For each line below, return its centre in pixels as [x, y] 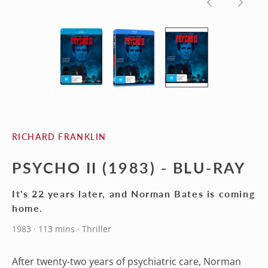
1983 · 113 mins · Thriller [62, 229]
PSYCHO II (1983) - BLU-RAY [129, 167]
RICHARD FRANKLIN [59, 136]
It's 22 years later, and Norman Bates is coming [134, 193]
